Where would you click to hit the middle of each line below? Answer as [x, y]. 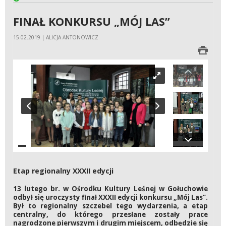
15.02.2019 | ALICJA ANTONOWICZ [56, 38]
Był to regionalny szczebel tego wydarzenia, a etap [110, 206]
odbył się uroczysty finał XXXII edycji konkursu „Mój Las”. [110, 197]
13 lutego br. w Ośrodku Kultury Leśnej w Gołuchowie [110, 189]
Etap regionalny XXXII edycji [63, 171]
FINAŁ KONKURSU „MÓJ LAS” [92, 21]
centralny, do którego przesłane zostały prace [110, 215]
